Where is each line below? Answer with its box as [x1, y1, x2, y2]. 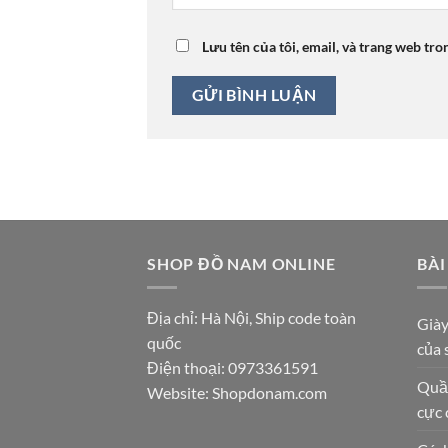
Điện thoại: [147, 358, 228, 378]
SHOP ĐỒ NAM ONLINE [147, 253, 336, 273]
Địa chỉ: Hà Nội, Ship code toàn [147, 308, 356, 328]
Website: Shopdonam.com [147, 383, 327, 403]
